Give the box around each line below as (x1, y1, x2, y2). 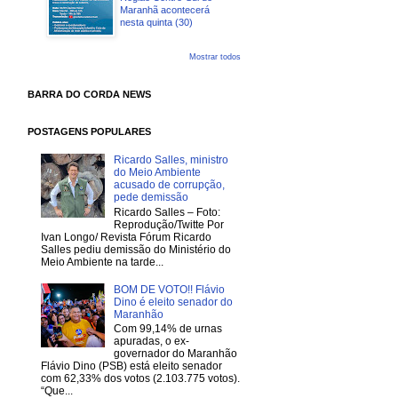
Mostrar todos (189, 52, 241, 61)
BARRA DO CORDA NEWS (28, 89, 151, 99)
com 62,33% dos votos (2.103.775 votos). (41, 371, 240, 385)
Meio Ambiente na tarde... (41, 255, 163, 268)
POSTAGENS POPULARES (28, 126, 151, 137)
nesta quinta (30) (120, 17, 193, 28)
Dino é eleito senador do (113, 295, 233, 308)
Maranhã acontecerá (120, 4, 210, 15)
